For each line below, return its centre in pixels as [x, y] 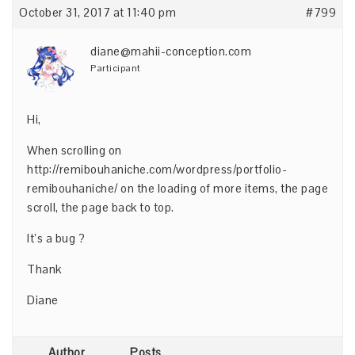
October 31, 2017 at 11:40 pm [97, 12]
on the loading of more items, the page [223, 188]
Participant [116, 68]
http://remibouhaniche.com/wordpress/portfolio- [157, 169]
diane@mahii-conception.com [171, 51]
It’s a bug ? [56, 238]
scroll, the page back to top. [101, 207]
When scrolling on [74, 150]
